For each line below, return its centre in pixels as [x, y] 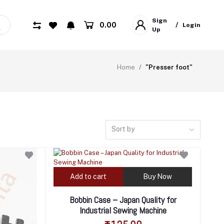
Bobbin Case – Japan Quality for [123, 199]
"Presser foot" [169, 67]
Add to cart [88, 176]
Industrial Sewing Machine [123, 210]
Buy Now [157, 176]
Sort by [123, 129]
